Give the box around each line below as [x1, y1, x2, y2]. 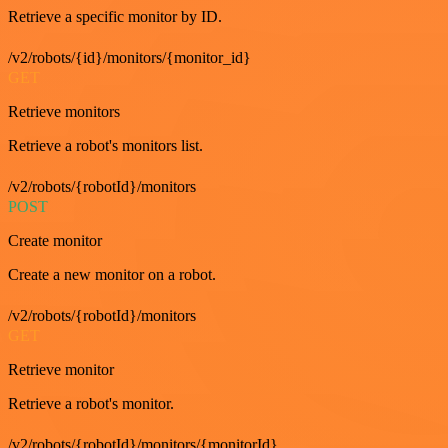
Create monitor [8, 231, 102, 249]
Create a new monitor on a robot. [8, 265, 216, 283]
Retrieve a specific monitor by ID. [8, 7, 222, 25]
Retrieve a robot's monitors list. [8, 136, 203, 154]
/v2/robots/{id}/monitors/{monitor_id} [8, 48, 251, 66]
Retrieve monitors [8, 102, 120, 120]
